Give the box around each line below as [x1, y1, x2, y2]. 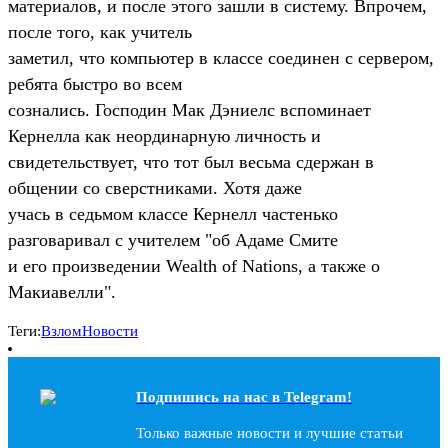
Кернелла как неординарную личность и [8, 125, 321, 146]
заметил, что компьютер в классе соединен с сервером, [8, 47, 434, 68]
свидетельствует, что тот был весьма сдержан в [8, 151, 374, 172]
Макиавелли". [8, 281, 116, 302]
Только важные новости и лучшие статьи [136, 425, 403, 442]
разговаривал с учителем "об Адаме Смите [8, 229, 338, 250]
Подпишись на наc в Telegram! [136, 388, 352, 405]
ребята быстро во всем [8, 73, 182, 94]
